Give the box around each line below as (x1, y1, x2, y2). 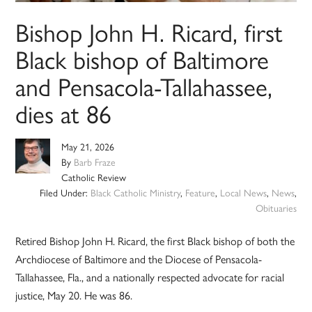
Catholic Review (61, 170, 127, 185)
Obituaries (255, 201, 297, 215)
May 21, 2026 (61, 139, 115, 154)
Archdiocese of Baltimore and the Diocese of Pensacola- (15, 251, 263, 267)
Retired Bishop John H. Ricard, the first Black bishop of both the (15, 233, 295, 249)
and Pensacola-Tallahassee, (15, 68, 273, 104)
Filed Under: (39, 185, 91, 200)
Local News (219, 185, 267, 200)
